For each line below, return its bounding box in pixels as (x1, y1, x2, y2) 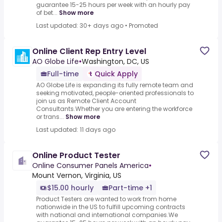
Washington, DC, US (82, 56, 149, 67)
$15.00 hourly (47, 183, 94, 193)
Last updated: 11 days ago (36, 125, 115, 134)
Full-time (47, 69, 79, 79)
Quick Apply (95, 69, 138, 79)
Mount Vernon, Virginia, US (32, 170, 121, 181)
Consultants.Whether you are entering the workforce (36, 105, 192, 113)
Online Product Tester (32, 150, 120, 162)
